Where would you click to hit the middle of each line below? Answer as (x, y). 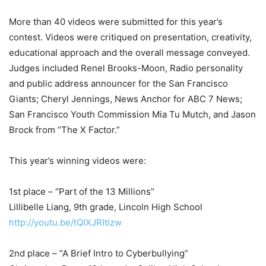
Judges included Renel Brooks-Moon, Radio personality (126, 68)
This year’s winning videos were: (77, 161)
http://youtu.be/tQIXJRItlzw (65, 222)
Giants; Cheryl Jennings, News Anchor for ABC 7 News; (126, 99)
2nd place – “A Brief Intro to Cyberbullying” (99, 253)
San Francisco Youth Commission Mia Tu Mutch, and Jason (132, 114)
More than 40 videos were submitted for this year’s (116, 22)
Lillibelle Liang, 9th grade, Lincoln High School (106, 207)
